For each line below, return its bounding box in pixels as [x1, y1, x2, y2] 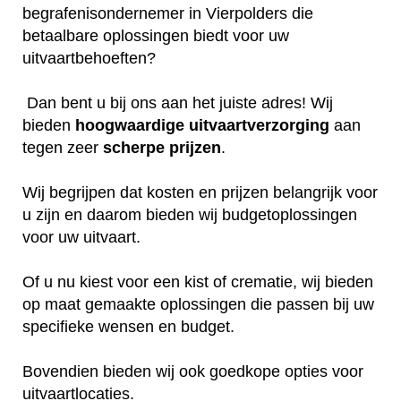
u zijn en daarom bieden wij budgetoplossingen [22, 205, 357, 224]
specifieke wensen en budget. [22, 317, 235, 336]
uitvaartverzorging [189, 115, 329, 134]
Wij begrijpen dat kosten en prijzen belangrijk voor [22, 183, 378, 201]
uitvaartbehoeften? [22, 48, 156, 67]
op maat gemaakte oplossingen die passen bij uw [22, 294, 374, 313]
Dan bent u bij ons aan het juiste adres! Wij [22, 93, 333, 112]
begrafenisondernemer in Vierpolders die [22, 4, 313, 22]
